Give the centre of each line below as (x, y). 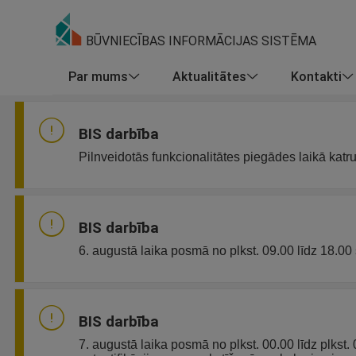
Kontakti (316, 76)
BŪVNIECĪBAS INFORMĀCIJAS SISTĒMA (199, 41)
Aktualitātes (209, 76)
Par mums (98, 76)
